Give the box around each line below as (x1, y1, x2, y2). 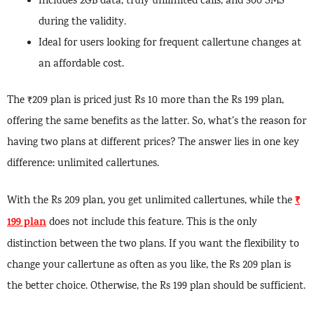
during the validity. (39, 14, 126, 30)
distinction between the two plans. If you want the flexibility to (7, 236, 299, 252)
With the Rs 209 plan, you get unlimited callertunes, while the (7, 193, 295, 209)
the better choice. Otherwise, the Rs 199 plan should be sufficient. (7, 278, 306, 294)
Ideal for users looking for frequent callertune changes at (39, 35, 301, 51)
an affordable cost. (39, 56, 124, 72)
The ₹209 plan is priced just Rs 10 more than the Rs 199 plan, (7, 93, 284, 109)
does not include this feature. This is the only (46, 214, 257, 231)
